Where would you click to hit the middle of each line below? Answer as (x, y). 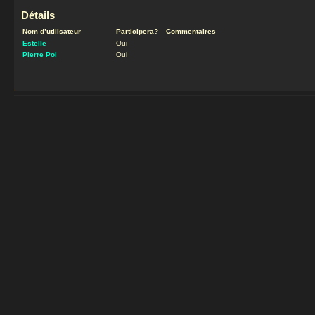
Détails (38, 15)
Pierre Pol (40, 54)
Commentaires (191, 31)
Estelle (34, 43)
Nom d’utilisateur (52, 31)
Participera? (137, 31)
